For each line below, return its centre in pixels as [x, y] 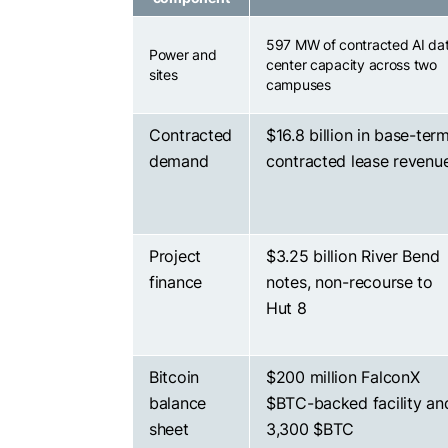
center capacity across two [351, 64]
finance [176, 281]
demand [179, 160]
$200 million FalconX [343, 376]
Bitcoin [174, 376]
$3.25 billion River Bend [353, 255]
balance [178, 402]
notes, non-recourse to [349, 281]
